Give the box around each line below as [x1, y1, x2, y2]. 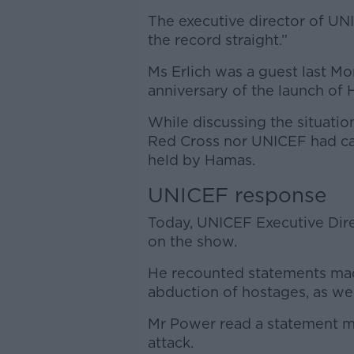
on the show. [147, 233, 237, 250]
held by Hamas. [147, 152, 255, 168]
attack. [147, 334, 194, 351]
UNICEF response [147, 183, 326, 207]
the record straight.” [147, 32, 288, 48]
